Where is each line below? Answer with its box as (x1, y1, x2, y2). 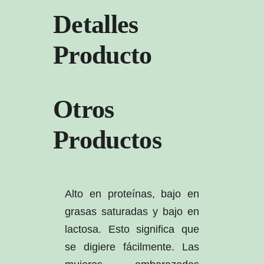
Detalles (52, 10, 138, 39)
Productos (52, 126, 162, 155)
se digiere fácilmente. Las (64, 241, 200, 253)
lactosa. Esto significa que (64, 223, 200, 236)
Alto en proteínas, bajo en (64, 188, 200, 200)
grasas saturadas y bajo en (64, 206, 200, 218)
